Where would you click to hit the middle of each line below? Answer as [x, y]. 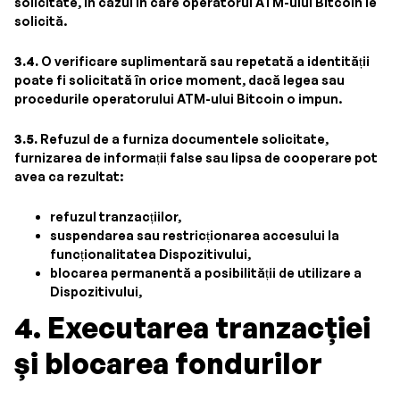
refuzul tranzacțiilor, [116, 217]
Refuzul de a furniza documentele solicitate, [183, 139]
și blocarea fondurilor [168, 363]
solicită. [41, 21]
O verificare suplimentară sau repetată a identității [204, 61]
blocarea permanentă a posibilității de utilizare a [206, 273]
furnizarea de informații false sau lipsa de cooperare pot [196, 158]
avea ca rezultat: [69, 176]
